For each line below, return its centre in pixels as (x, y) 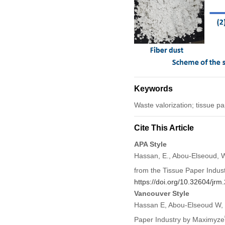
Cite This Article (164, 128)
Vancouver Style (161, 193)
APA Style (150, 144)
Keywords (153, 88)
